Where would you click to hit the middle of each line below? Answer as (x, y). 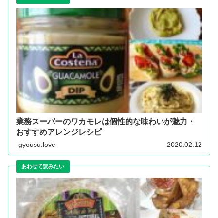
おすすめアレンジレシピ (59, 132)
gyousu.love (37, 144)
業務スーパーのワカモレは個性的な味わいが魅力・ (106, 122)
